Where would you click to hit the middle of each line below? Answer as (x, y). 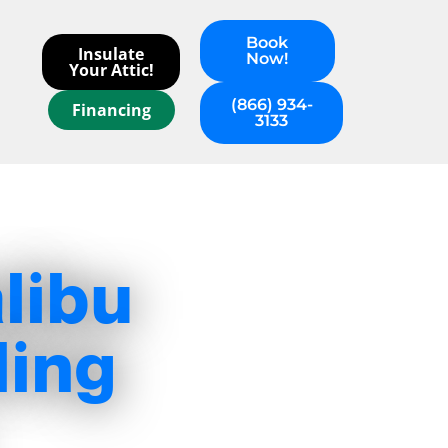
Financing (111, 110)
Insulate (111, 54)
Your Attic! (111, 70)
